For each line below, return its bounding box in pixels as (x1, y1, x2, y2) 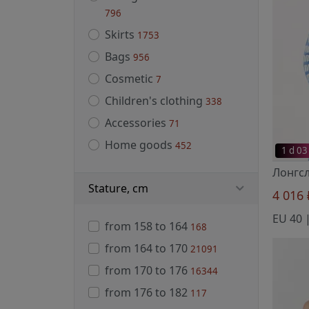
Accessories (105, 115, 169, 131)
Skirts (105, 27, 137, 43)
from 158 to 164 (105, 219, 190, 235)
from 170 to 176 (105, 263, 190, 279)
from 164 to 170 (105, 241, 190, 257)
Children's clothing (105, 93, 206, 109)
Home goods (105, 137, 175, 153)
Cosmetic (105, 71, 156, 87)
